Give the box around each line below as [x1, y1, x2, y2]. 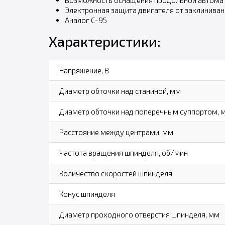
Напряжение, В [59, 66, 109, 75]
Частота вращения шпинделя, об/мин [59, 148, 188, 157]
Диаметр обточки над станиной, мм [59, 86, 181, 95]
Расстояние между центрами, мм [59, 128, 173, 137]
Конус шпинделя [59, 189, 115, 198]
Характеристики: [48, 33, 161, 50]
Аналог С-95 [64, 16, 107, 25]
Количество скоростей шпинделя [59, 169, 172, 178]
